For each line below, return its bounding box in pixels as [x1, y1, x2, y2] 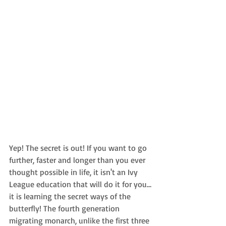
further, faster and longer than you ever [9, 154, 147, 165]
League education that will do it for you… [9, 179, 151, 189]
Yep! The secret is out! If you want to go [9, 142, 149, 153]
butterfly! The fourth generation [9, 203, 122, 213]
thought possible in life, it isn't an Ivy [9, 166, 140, 177]
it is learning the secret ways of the [9, 191, 133, 201]
